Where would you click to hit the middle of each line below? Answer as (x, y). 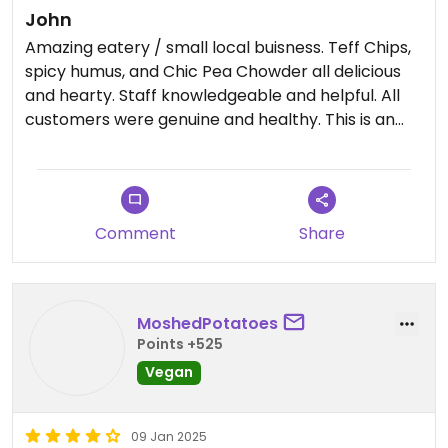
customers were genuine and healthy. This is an (210, 119)
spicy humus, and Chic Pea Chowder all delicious (213, 71)
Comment (135, 233)
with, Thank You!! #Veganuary (142, 167)
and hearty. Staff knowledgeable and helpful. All (212, 95)
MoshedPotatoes (207, 323)
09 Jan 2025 (169, 436)
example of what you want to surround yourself (210, 143)
